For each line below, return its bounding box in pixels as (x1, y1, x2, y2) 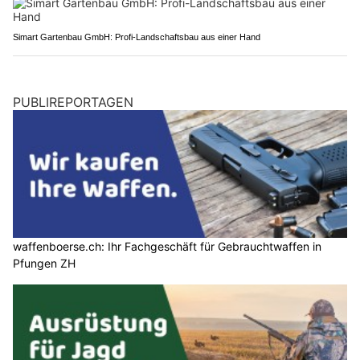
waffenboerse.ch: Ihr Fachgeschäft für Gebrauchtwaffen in (13, 239, 321, 254)
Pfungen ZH (13, 256, 76, 271)
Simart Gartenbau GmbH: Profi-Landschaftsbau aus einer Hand (13, 31, 260, 42)
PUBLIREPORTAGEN (13, 93, 133, 110)
